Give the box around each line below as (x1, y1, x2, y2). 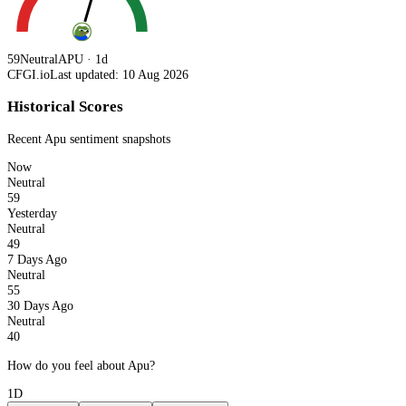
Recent (7, 130, 44, 146)
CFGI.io (7, 67, 50, 82)
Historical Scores (7, 97, 123, 115)
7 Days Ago (7, 252, 67, 267)
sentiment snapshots (66, 130, 170, 146)
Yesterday (7, 206, 57, 221)
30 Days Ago (7, 298, 73, 314)
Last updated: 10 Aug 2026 (50, 67, 188, 82)
